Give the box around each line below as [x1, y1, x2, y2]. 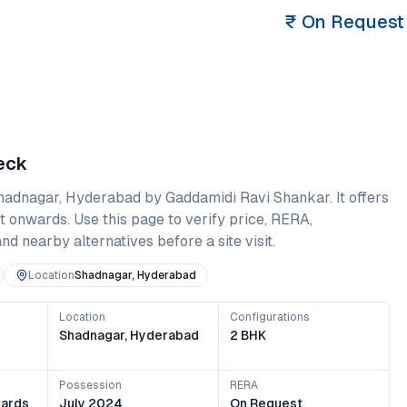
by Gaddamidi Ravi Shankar [141, 189, 330, 206]
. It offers [330, 189, 389, 206]
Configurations [230, 311, 311, 323]
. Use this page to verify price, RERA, [67, 211, 313, 228]
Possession [59, 379, 123, 392]
